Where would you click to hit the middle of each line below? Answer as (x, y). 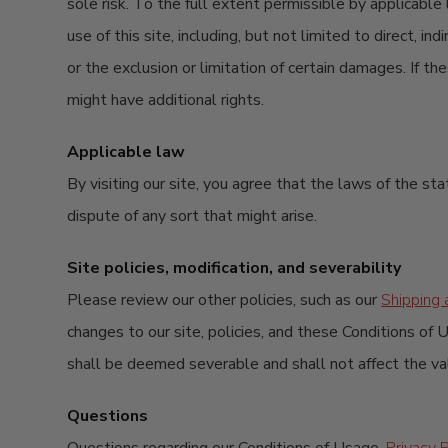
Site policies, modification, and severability (234, 268)
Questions (108, 416)
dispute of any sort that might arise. (192, 216)
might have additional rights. (166, 100)
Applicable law (126, 152)
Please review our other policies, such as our (224, 300)
